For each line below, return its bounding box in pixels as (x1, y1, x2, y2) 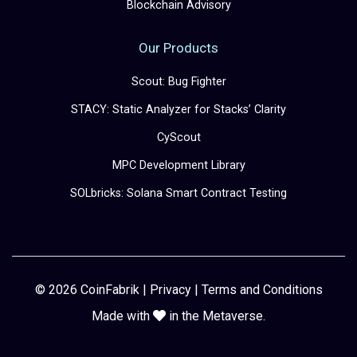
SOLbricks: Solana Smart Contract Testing (70, 186, 287, 201)
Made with (92, 308, 153, 324)
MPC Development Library (112, 159, 245, 173)
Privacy (149, 282, 191, 298)
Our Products (139, 40, 218, 57)
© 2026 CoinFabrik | (34, 282, 150, 298)
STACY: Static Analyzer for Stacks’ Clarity (71, 103, 286, 117)
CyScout (156, 131, 201, 145)
